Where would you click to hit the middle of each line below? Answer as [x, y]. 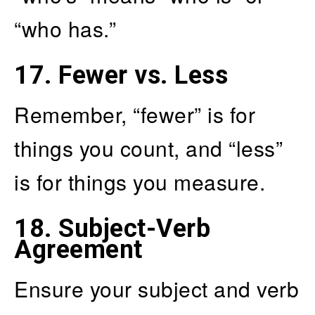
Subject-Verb [134, 228]
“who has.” [65, 28]
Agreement [78, 249]
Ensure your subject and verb [156, 288]
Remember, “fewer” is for [135, 114]
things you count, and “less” [148, 148]
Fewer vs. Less [143, 75]
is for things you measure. [140, 181]
